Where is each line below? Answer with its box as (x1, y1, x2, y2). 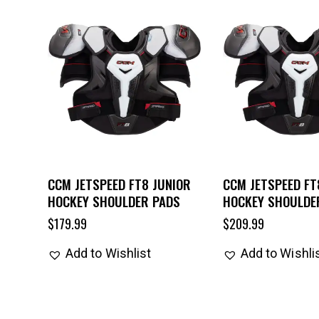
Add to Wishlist (65, 246, 152, 261)
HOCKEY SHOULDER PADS (47, 191, 180, 211)
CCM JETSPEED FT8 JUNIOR (47, 174, 191, 194)
